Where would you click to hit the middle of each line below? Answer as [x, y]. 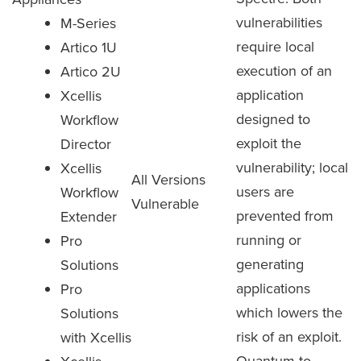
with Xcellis [96, 337]
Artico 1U [89, 47]
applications [273, 288]
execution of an [284, 71]
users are [265, 191]
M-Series [88, 23]
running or [269, 240]
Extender [89, 216]
